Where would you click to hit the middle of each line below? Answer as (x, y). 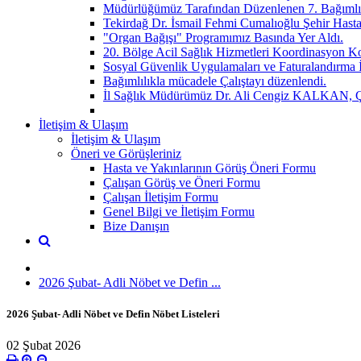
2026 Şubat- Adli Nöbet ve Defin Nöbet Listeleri (113, 313)
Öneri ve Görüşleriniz (126, 153)
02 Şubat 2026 (44, 346)
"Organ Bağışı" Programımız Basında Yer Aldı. (223, 37)
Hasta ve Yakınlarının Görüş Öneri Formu (210, 168)
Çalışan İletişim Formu (161, 197)
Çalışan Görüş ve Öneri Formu (182, 182)
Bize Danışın (136, 226)
